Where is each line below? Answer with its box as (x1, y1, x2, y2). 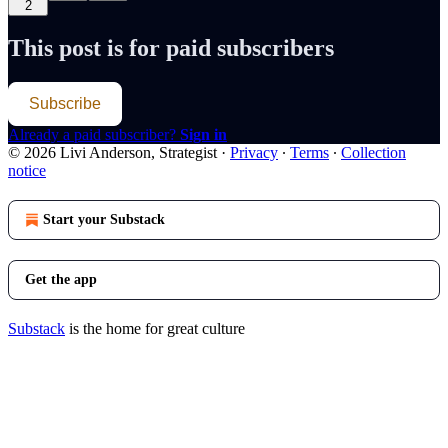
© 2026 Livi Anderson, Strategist (8, 144, 217, 162)
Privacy (230, 144, 278, 162)
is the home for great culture (65, 320, 245, 338)
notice (8, 162, 46, 180)
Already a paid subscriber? (8, 126, 180, 144)
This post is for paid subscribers (8, 35, 334, 62)
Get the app (25, 272, 97, 288)
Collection (341, 144, 406, 162)
